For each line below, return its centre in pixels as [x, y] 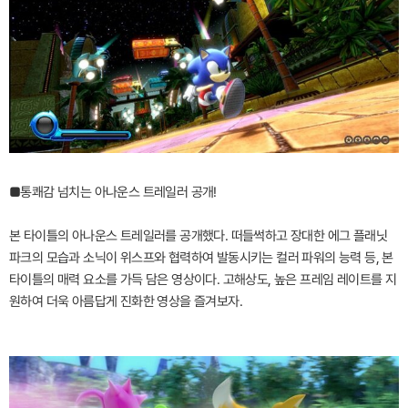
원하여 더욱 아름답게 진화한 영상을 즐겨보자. [126, 301]
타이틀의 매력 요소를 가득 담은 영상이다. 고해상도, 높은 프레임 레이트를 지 [203, 279]
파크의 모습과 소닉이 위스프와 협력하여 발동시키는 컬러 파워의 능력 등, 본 [201, 257]
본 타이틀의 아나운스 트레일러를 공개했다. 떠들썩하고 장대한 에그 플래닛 [198, 235]
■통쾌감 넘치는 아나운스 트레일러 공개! [113, 192]
